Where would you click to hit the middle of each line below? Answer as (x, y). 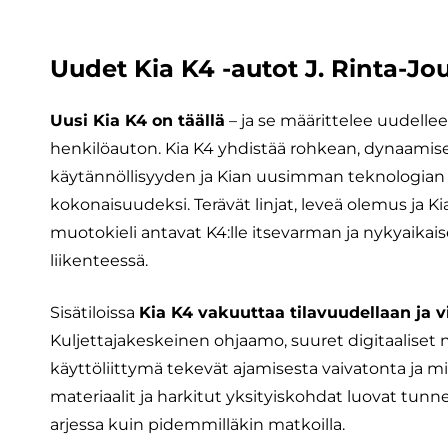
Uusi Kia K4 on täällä (137, 121)
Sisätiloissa (94, 313)
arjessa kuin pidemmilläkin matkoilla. (197, 425)
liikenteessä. (99, 261)
